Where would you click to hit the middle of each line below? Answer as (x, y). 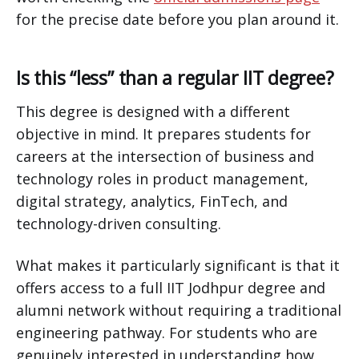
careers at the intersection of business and (165, 157)
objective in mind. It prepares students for (163, 134)
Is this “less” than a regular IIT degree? (175, 78)
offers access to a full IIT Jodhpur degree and (171, 288)
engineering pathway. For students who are (167, 333)
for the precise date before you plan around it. (177, 20)
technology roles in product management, (162, 179)
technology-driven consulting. (119, 224)
